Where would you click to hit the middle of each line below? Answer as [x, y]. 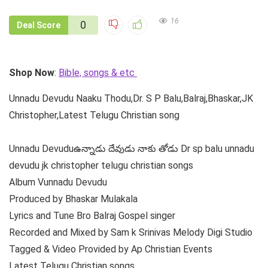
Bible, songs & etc [98, 72]
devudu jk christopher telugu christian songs [101, 165]
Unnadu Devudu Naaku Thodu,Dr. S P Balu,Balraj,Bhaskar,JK [131, 98]
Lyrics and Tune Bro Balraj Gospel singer [92, 215]
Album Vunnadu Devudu [58, 182]
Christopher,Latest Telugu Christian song [94, 115]
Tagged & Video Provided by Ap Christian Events [111, 249]
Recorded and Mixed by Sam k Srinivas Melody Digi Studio [131, 232]
